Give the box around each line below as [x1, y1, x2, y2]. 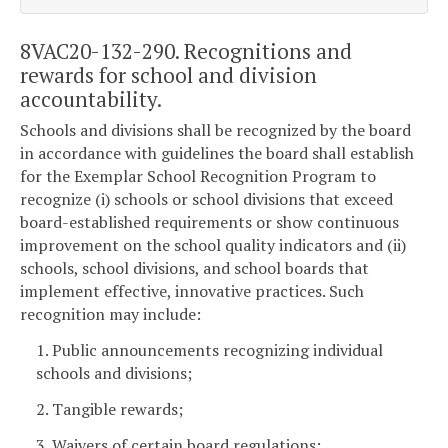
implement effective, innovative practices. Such [20, 280, 364, 303]
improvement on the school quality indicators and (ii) [20, 234, 406, 257]
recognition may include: [20, 303, 201, 326]
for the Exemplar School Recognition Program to [20, 165, 376, 188]
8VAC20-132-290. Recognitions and [20, 36, 352, 65]
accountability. [20, 84, 162, 113]
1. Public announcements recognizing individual [36, 338, 383, 361]
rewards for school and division [20, 60, 317, 89]
